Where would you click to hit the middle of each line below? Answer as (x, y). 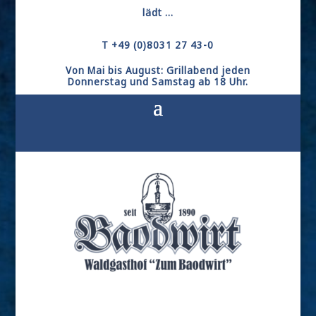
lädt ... (158, 12)
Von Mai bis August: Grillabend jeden (158, 70)
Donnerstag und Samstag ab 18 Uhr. (158, 81)
